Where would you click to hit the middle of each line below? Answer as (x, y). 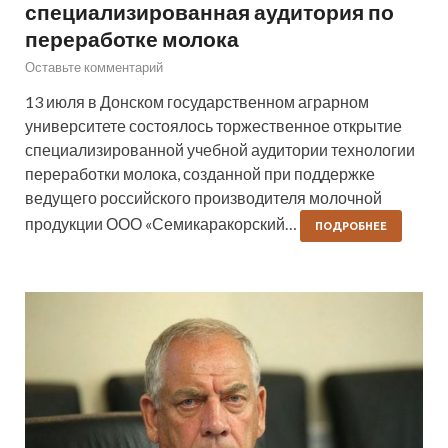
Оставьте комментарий (94, 67)
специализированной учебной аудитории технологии (220, 150)
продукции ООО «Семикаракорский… (162, 224)
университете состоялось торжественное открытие (213, 126)
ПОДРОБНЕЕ (351, 226)
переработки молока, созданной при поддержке (200, 174)
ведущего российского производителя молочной (203, 198)
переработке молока (132, 39)
